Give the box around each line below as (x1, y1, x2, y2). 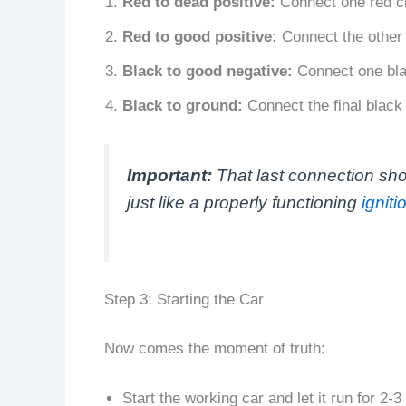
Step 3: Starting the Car (103, 291, 264, 308)
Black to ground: (121, 97, 243, 114)
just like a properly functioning (126, 193, 362, 213)
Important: (126, 166, 212, 186)
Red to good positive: (121, 28, 277, 45)
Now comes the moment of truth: (103, 339, 325, 357)
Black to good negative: (121, 63, 293, 80)
